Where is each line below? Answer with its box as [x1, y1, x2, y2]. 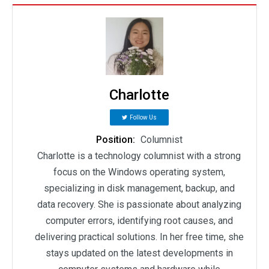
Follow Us [129, 113, 157, 121]
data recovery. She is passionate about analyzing [37, 198, 241, 210]
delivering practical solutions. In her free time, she [34, 231, 244, 243]
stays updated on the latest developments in [45, 247, 233, 259]
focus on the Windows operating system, [53, 166, 225, 178]
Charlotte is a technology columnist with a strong [37, 150, 241, 162]
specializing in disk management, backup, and [43, 182, 235, 194]
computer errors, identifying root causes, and [45, 214, 233, 226]
